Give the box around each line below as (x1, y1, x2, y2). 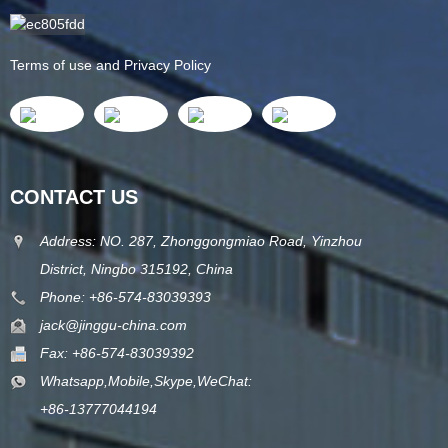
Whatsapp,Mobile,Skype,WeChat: (40, 372, 252, 389)
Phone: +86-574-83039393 (40, 288, 211, 305)
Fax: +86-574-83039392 (40, 344, 194, 361)
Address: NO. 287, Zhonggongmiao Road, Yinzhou (40, 232, 362, 249)
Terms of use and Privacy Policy (10, 57, 211, 74)
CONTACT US (10, 185, 138, 208)
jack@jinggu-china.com (40, 316, 187, 333)
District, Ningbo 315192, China (40, 260, 233, 277)
